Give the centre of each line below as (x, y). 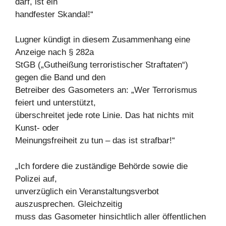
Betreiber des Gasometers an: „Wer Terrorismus (106, 90)
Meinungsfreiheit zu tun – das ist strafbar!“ (95, 141)
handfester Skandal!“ (54, 14)
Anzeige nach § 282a (54, 52)
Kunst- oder (37, 128)
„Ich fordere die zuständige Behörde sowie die (101, 166)
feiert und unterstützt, (55, 103)
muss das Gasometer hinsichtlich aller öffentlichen (110, 216)
